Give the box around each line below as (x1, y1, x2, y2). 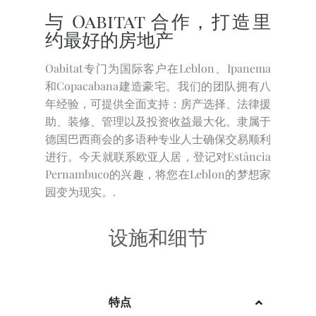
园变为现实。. (44, 183, 116, 199)
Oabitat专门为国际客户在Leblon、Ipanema (44, 60, 272, 75)
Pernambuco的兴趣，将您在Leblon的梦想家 (44, 166, 272, 181)
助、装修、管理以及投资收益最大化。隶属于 (44, 113, 272, 128)
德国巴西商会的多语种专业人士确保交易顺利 (44, 130, 272, 146)
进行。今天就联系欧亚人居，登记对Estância (44, 148, 272, 164)
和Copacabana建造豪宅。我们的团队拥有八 (44, 78, 272, 93)
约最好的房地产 (44, 26, 174, 51)
